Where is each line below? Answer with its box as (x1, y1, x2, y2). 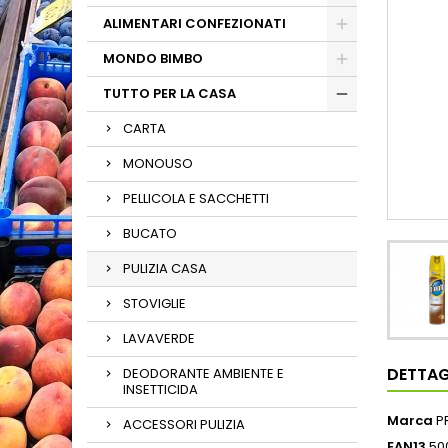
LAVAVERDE (123, 329, 195, 348)
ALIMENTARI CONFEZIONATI (103, 14, 286, 33)
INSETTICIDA (123, 380, 198, 399)
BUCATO (123, 224, 177, 243)
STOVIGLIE (123, 294, 186, 313)
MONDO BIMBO (103, 49, 203, 68)
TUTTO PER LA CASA (103, 84, 236, 103)
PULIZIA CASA (123, 259, 207, 278)
